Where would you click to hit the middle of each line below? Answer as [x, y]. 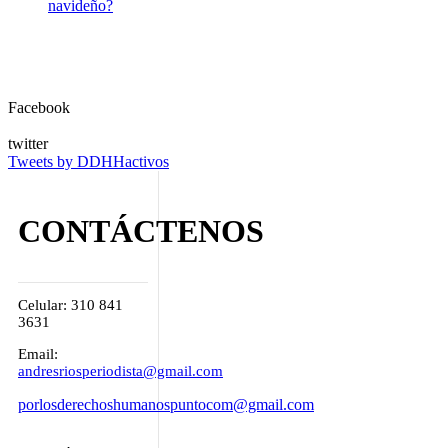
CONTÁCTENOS [141, 230]
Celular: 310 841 [70, 305]
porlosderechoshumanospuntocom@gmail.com [166, 404]
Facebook [39, 107]
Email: [38, 353]
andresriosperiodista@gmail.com [120, 370]
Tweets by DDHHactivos [88, 161]
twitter [28, 143]
